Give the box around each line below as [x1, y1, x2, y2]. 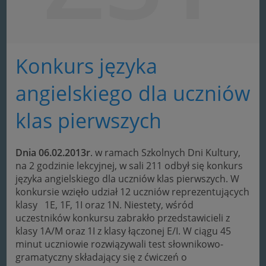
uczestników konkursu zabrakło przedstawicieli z [15, 211, 230, 224]
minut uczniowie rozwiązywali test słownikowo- [15, 237, 224, 251]
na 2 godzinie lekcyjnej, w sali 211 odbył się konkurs [15, 159, 243, 172]
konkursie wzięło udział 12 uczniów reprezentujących [15, 185, 250, 198]
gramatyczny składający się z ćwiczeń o [15, 250, 188, 264]
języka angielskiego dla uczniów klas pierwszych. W [15, 172, 240, 185]
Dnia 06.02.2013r [15, 145, 91, 159]
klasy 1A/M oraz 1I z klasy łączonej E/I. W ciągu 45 [15, 224, 232, 237]
